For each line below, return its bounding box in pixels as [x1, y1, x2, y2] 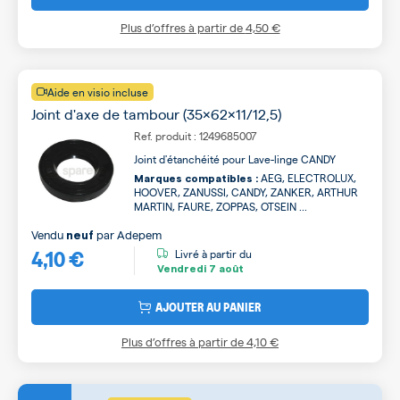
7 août [206, 262, 244, 274]
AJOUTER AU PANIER [155, 298, 262, 315]
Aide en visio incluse [47, 85, 148, 99]
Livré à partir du [175, 246, 252, 261]
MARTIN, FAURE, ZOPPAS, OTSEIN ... [134, 199, 307, 213]
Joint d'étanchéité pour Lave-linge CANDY [134, 152, 336, 166]
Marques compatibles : [134, 173, 258, 184]
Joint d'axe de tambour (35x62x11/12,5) [31, 104, 281, 123]
